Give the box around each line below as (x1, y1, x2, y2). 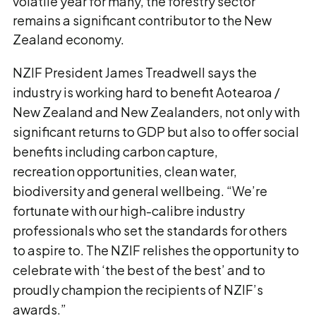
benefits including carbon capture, (13, 143, 218, 159)
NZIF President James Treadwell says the (13, 64, 257, 80)
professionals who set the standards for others (13, 222, 287, 238)
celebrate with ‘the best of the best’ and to (13, 262, 265, 278)
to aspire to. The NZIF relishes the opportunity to (13, 242, 299, 258)
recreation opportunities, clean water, (13, 163, 237, 179)
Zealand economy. (13, 31, 124, 47)
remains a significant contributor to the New (13, 12, 272, 28)
